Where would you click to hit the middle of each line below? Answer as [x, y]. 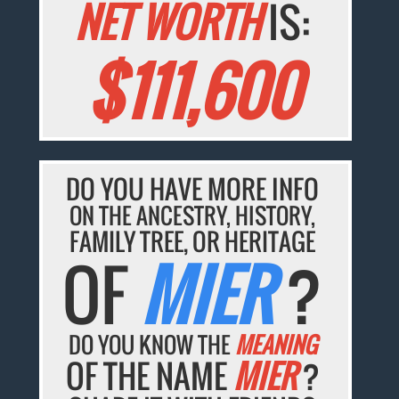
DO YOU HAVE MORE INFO [193, 189]
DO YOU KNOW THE [151, 345]
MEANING [276, 345]
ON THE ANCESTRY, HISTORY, [193, 216]
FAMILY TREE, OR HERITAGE [193, 242]
